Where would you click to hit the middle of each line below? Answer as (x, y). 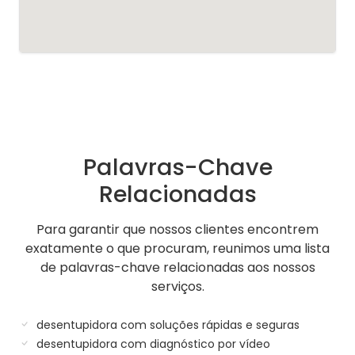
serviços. (177, 286)
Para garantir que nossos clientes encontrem (177, 229)
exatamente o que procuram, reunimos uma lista (177, 248)
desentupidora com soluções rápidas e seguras (166, 324)
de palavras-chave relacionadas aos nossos (177, 267)
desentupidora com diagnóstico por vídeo (152, 344)
